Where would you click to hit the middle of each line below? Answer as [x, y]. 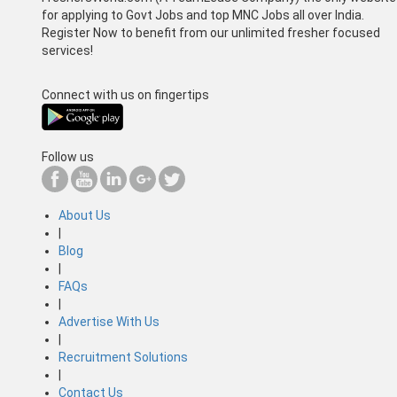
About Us [85, 215]
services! [67, 50]
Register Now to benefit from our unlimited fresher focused [211, 32]
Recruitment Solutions [123, 357]
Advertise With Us [109, 321]
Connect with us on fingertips [125, 94]
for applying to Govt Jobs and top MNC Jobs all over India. [203, 15]
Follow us [68, 156]
